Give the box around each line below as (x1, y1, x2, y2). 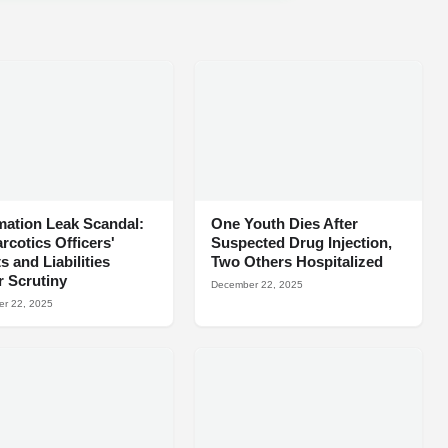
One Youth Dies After (210, 215, 358, 233)
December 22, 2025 (210, 279, 303, 291)
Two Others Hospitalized (210, 253, 383, 271)
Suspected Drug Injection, (210, 234, 392, 252)
